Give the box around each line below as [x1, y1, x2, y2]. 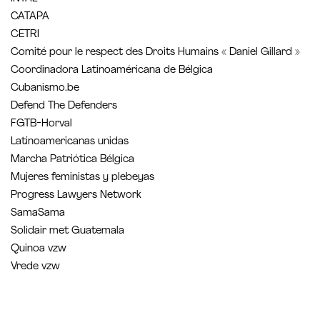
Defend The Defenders [11, 101, 117, 112]
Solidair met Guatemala [11, 226, 124, 237]
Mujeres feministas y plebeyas [11, 172, 154, 184]
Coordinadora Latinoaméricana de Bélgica [11, 65, 213, 76]
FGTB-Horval [11, 119, 72, 130]
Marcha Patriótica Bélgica [11, 154, 134, 166]
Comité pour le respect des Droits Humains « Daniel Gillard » [11, 47, 300, 59]
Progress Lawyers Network [11, 190, 141, 201]
